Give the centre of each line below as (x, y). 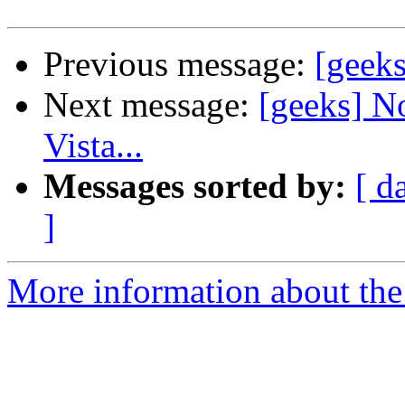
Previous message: (179, 64)
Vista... (93, 146)
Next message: (151, 105)
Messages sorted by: (195, 186)
